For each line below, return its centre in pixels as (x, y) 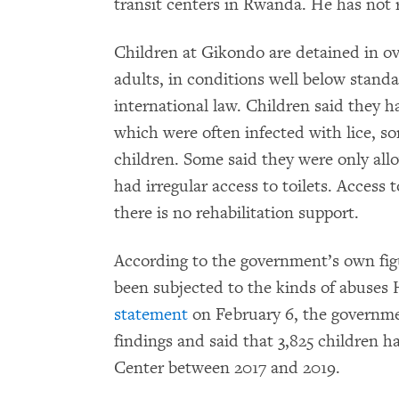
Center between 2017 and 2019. (227, 368)
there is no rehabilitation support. (236, 213)
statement (151, 314)
